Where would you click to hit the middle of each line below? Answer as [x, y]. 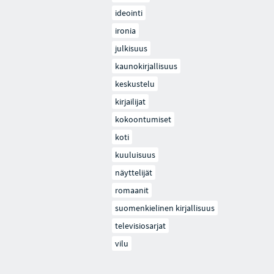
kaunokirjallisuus [146, 66]
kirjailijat [131, 102]
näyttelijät [134, 172]
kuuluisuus [135, 155]
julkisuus [131, 48]
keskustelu [135, 84]
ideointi [129, 13]
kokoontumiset [143, 119]
